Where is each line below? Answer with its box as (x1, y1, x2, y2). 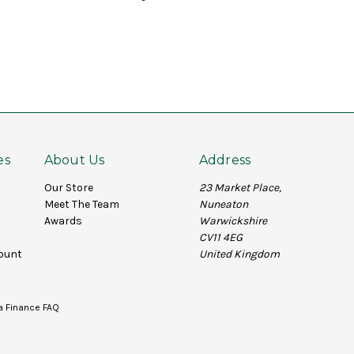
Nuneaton (198, 197, 248, 211)
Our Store (43, 180, 93, 194)
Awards (43, 213, 82, 228)
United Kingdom (198, 247, 280, 261)
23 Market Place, (198, 180, 281, 194)
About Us (43, 152, 105, 168)
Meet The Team (43, 197, 119, 211)
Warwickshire (198, 213, 267, 228)
